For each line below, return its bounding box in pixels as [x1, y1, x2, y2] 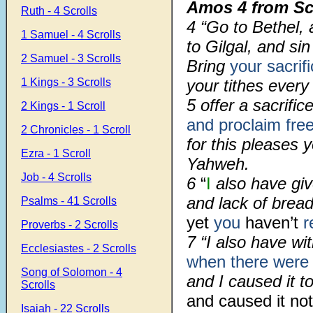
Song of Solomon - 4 [21, 266, 122, 278]
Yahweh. [187, 154, 249, 173]
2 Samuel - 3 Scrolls [21, 52, 121, 64]
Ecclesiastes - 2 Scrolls [21, 242, 136, 254]
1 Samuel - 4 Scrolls [21, 29, 121, 41]
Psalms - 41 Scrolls [21, 195, 117, 207]
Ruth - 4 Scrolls [21, 5, 97, 17]
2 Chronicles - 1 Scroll [21, 124, 131, 136]
